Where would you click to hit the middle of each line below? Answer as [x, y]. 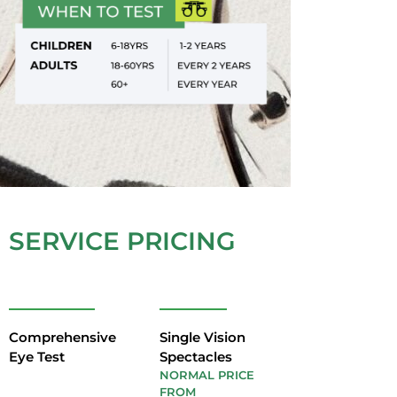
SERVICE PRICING [122, 241]
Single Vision [202, 337]
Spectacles [195, 356]
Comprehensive [62, 337]
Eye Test [37, 356]
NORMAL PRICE [206, 374]
